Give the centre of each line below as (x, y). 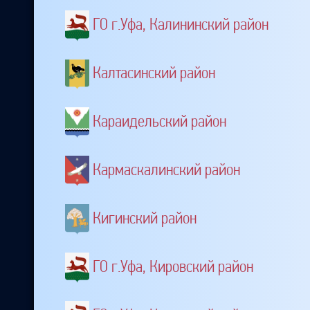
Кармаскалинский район (166, 169)
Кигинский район (145, 218)
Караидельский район (159, 121)
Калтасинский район (154, 73)
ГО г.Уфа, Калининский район (181, 25)
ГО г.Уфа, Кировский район (173, 266)
